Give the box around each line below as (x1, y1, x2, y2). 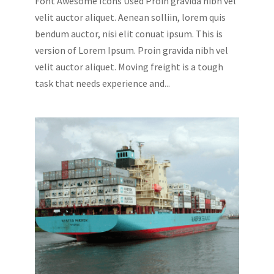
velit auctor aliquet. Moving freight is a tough (34, 60, 223, 73)
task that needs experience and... (34, 76, 170, 89)
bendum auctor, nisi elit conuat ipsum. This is (34, 27, 223, 40)
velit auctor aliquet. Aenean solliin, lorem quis (34, 10, 226, 23)
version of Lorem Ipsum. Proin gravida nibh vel (34, 43, 228, 56)
